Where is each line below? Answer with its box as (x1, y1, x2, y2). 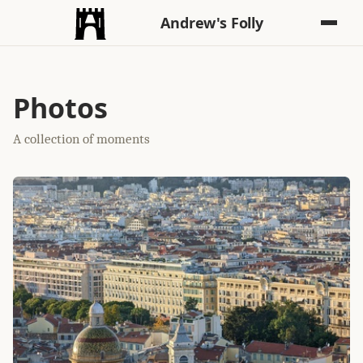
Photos (13, 88, 108, 126)
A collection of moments (13, 130, 150, 147)
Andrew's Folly (160, 13, 263, 32)
